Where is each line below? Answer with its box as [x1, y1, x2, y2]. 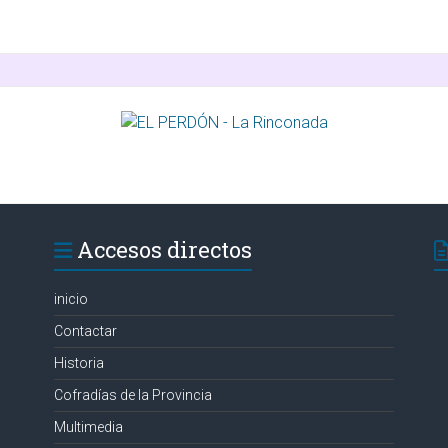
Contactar [53, 323, 117, 339]
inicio [53, 291, 88, 307]
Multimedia [53, 419, 123, 435]
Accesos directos [76, 235, 252, 264]
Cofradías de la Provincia [53, 387, 212, 403]
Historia [53, 355, 104, 371]
